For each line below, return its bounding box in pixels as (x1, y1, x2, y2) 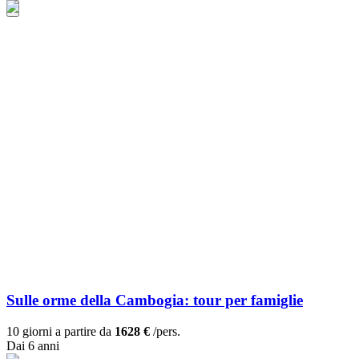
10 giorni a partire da (6, 325, 115, 339)
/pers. (150, 325, 180, 339)
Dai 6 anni (6, 339, 59, 353)
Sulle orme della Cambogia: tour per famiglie (6, 292, 303, 309)
